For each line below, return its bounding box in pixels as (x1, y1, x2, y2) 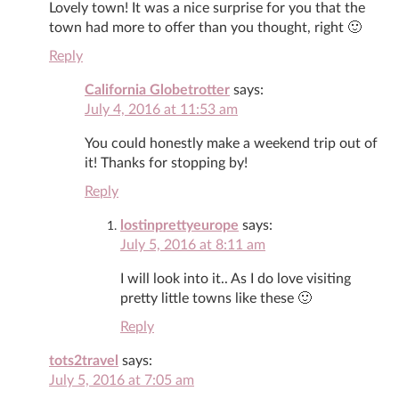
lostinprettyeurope (120, 217, 239, 232)
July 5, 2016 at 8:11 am (120, 237, 265, 252)
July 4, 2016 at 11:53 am (85, 102, 238, 117)
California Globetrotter (85, 82, 230, 97)
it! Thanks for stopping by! (85, 155, 248, 170)
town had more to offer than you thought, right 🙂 (49, 20, 362, 35)
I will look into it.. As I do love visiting (120, 271, 351, 286)
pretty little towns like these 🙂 (120, 290, 312, 305)
